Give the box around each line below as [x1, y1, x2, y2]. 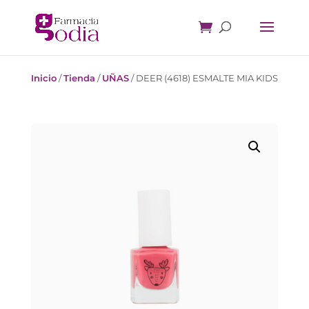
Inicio [30, 72, 57, 83]
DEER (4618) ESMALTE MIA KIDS [135, 72, 278, 83]
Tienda [63, 72, 95, 83]
